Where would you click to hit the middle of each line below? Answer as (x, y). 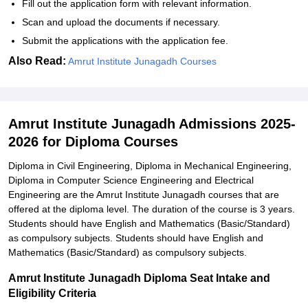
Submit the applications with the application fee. (125, 41)
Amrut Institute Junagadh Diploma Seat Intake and (139, 278)
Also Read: (37, 61)
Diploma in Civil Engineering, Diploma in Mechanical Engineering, (150, 166)
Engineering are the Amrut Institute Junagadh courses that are (144, 195)
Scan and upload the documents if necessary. (121, 22)
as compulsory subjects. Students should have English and (136, 238)
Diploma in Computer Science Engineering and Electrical (131, 180)
